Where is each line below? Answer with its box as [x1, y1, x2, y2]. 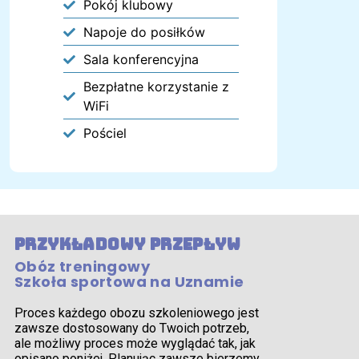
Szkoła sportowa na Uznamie [14, 272, 244, 292]
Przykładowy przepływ [14, 234, 240, 256]
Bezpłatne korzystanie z [83, 79, 230, 95]
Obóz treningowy [14, 256, 150, 277]
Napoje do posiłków [83, 24, 206, 41]
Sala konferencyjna [83, 51, 200, 68]
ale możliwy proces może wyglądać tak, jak [14, 336, 256, 352]
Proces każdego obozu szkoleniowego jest [14, 305, 259, 321]
